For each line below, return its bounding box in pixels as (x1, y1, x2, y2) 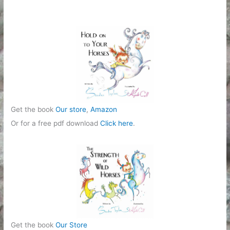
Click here (100, 119, 133, 127)
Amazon (90, 105, 118, 113)
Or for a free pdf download (11, 119, 101, 127)
